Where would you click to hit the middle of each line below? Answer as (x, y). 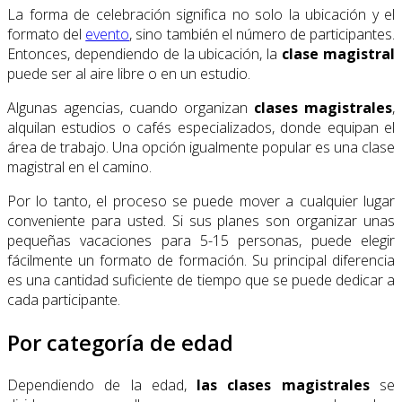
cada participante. (64, 300)
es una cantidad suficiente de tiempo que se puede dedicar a (201, 280)
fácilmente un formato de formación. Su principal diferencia (201, 261)
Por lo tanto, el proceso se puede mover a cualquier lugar (201, 201)
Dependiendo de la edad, (102, 385)
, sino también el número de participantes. (262, 35)
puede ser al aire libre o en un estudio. (129, 74)
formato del (47, 35)
